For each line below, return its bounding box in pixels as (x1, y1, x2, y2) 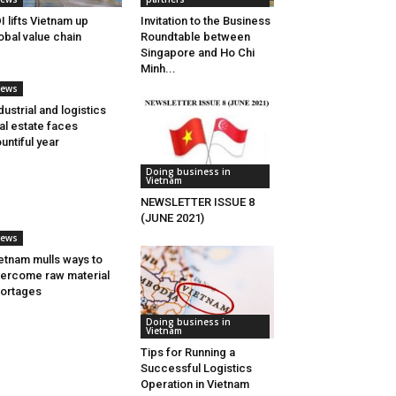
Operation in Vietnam (140, 377, 249, 391)
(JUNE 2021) (140, 211, 204, 225)
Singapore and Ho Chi (140, 46, 255, 60)
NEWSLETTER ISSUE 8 (140, 195, 255, 209)
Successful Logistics (140, 361, 252, 375)
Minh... (140, 62, 176, 76)
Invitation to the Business (140, 14, 270, 28)
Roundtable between (140, 30, 250, 44)
